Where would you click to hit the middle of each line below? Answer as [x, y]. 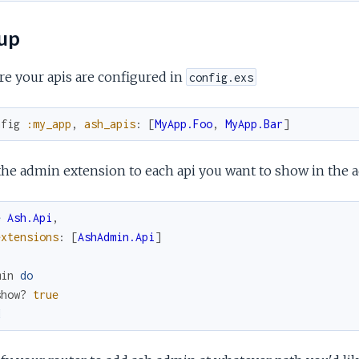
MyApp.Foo [183, 123]
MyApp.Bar [254, 123]
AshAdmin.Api [116, 236]
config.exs [221, 77]
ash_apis [109, 123]
